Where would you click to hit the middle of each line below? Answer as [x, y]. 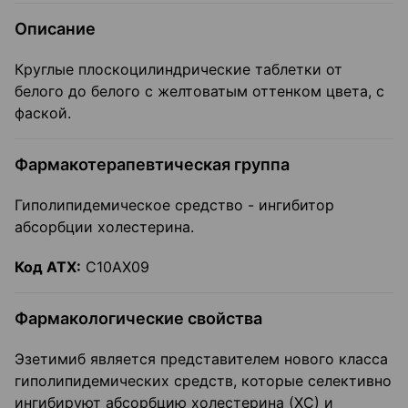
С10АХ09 [115, 267]
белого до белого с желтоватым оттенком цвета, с [199, 92]
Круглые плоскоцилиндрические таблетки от [178, 70]
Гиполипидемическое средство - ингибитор [174, 205]
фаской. [43, 113]
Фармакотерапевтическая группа [152, 165]
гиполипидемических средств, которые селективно [203, 381]
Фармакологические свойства [138, 319]
